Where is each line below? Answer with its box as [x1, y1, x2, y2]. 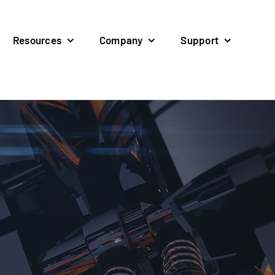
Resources [12, 34, 62, 46]
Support [180, 34, 219, 46]
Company [99, 34, 143, 46]
